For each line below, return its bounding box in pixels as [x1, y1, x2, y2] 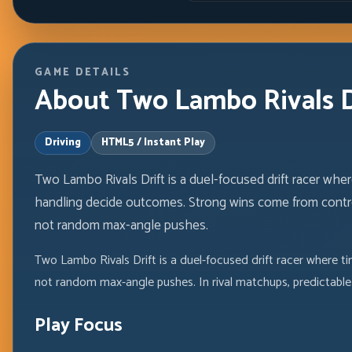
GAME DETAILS [34, 64, 131, 81]
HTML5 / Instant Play [101, 134, 205, 152]
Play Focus [34, 310, 123, 341]
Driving [44, 134, 81, 152]
